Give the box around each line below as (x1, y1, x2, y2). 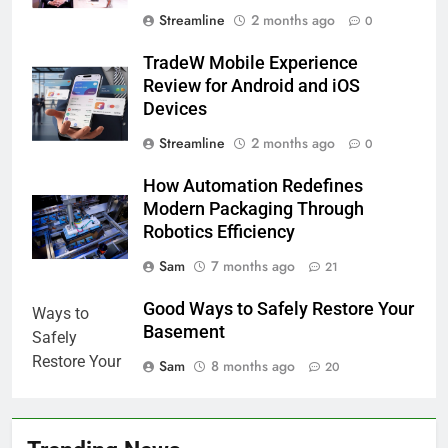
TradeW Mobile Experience (143, 53, 358, 74)
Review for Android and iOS (143, 76, 360, 97)
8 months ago (211, 356, 295, 377)
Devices (143, 99, 207, 120)
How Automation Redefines (143, 176, 363, 197)
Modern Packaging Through (143, 199, 364, 220)
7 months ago (211, 256, 295, 277)
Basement (143, 322, 225, 343)
